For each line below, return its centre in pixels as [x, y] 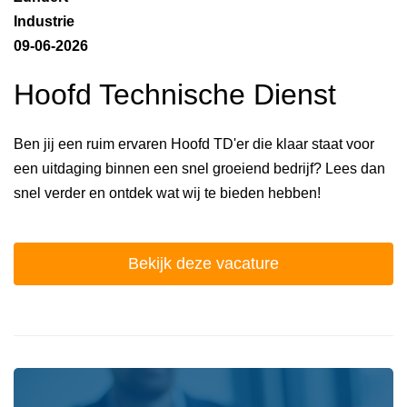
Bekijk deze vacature [203, 263]
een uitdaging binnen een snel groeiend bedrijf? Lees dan [199, 168]
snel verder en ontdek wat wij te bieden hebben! [167, 193]
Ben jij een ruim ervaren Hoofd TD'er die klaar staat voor [194, 144]
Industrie [44, 21]
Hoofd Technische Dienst [175, 95]
